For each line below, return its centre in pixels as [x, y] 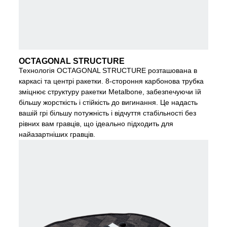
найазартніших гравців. [57, 134]
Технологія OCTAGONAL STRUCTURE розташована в [108, 70]
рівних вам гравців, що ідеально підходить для [96, 123]
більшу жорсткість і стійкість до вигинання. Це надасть [108, 102]
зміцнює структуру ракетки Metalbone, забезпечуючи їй [110, 91]
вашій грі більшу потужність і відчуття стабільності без [108, 113]
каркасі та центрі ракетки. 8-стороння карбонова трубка [111, 81]
